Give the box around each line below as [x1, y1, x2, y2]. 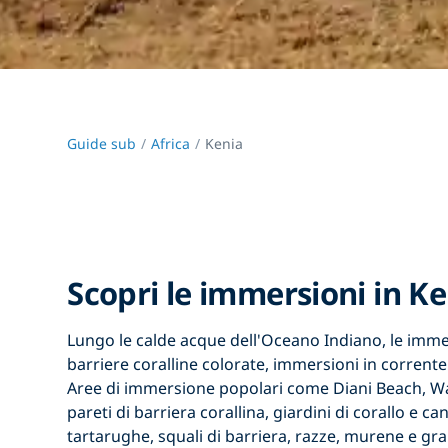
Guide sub [67, 134, 137, 154]
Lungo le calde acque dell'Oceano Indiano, [67, 329, 391, 352]
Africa [151, 134, 191, 154]
